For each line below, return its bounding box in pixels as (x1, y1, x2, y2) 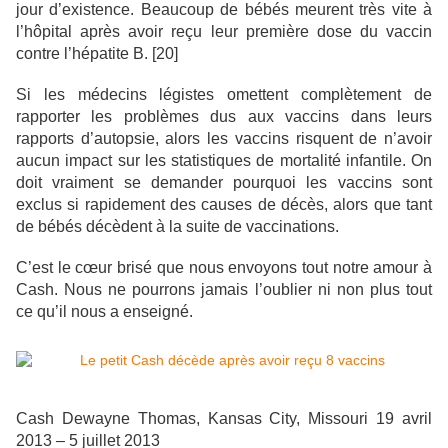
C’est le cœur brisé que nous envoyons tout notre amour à (16, 259, 432, 277)
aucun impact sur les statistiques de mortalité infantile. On (16, 152, 432, 170)
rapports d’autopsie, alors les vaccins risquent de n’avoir (16, 130, 432, 148)
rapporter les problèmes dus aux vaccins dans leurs (16, 108, 432, 126)
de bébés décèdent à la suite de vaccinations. (16, 218, 339, 236)
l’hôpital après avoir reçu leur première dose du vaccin (16, 23, 432, 41)
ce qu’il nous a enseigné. (16, 303, 197, 321)
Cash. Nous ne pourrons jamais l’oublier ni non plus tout (16, 281, 432, 299)
